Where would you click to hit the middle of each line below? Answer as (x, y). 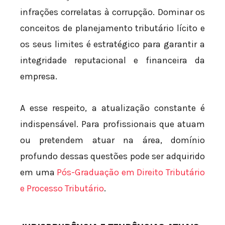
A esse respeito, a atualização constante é (113, 108)
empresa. (39, 76)
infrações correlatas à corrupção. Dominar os (113, 12)
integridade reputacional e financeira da (113, 60)
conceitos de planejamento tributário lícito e (113, 28)
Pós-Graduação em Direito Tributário (131, 173)
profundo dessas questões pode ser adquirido (113, 156)
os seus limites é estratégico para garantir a (113, 44)
